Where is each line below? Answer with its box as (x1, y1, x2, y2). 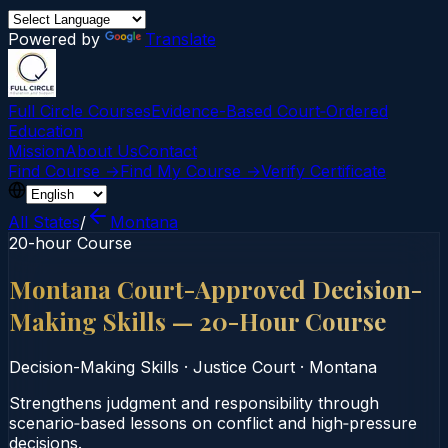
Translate (145, 29, 216, 49)
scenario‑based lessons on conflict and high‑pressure (9, 412, 417, 433)
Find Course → (8, 161, 120, 181)
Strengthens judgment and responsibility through (9, 392, 379, 413)
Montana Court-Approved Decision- (9, 272, 422, 305)
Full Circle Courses (8, 101, 151, 121)
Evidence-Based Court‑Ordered (151, 101, 388, 121)
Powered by (8, 29, 105, 49)
